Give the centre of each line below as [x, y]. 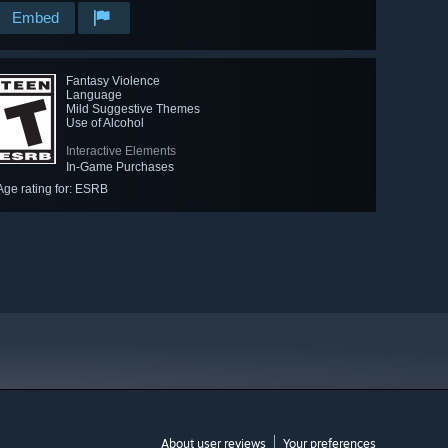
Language [94, 95]
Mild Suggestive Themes [133, 109]
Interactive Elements [121, 151]
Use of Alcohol [105, 123]
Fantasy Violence [113, 81]
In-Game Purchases [120, 167]
